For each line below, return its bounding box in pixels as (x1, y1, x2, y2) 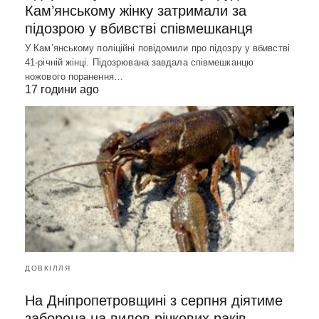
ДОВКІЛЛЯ (25, 263, 70, 272)
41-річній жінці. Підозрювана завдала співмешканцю (25, 56, 253, 68)
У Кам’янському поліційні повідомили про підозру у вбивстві (25, 42, 290, 53)
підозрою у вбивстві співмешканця (25, 20, 253, 36)
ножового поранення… (25, 70, 123, 82)
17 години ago (25, 83, 99, 95)
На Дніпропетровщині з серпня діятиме (25, 292, 283, 308)
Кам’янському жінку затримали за (25, 2, 246, 19)
